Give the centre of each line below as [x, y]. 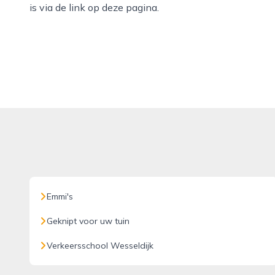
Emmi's [60, 196]
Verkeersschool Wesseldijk [100, 246]
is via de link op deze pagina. [94, 7]
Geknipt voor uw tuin [88, 221]
